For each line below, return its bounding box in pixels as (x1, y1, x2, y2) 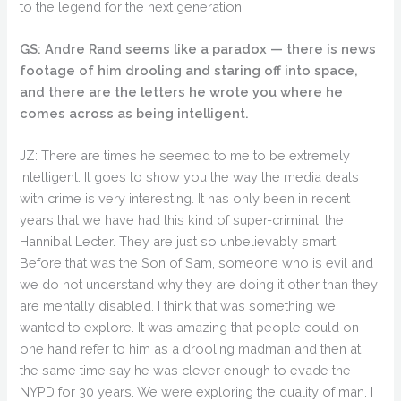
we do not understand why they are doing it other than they (20, 277, 379, 293)
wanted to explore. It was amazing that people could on (20, 320, 360, 336)
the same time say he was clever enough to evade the (20, 363, 352, 379)
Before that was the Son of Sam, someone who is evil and (20, 255, 374, 271)
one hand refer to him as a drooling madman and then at (20, 341, 362, 357)
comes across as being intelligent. (20, 105, 250, 121)
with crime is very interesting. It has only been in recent (20, 191, 351, 207)
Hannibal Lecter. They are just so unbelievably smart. (20, 234, 339, 250)
